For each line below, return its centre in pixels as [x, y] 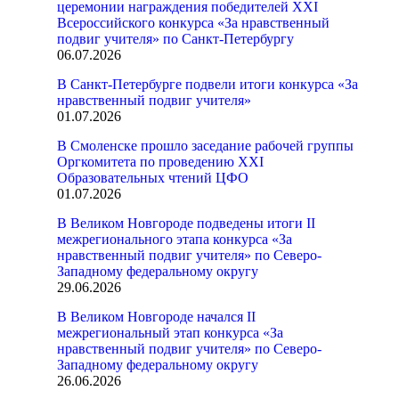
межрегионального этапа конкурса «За [175, 239]
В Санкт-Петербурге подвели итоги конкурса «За [208, 84]
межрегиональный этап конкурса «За [170, 333]
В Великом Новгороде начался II [156, 317]
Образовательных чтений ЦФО [153, 178]
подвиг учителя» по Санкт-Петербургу [175, 39]
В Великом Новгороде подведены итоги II [186, 223]
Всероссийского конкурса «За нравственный [193, 23]
